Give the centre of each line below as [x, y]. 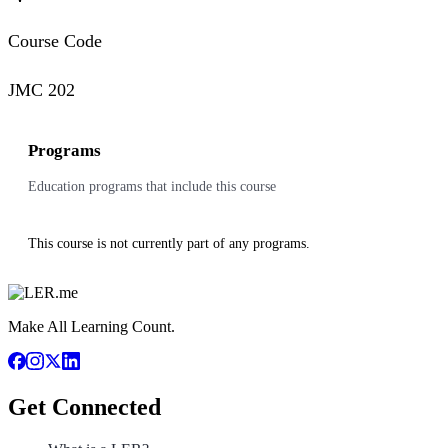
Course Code [55, 41]
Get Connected [84, 407]
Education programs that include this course [152, 187]
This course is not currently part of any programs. [169, 244]
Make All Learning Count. [91, 327]
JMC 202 [41, 90]
